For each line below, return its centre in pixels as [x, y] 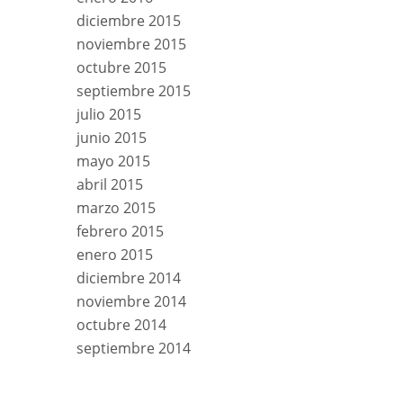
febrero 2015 [120, 231]
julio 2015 [109, 114]
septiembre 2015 [134, 90]
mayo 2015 [113, 161]
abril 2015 [110, 184]
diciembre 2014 [129, 278]
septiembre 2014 [134, 348]
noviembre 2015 [131, 44]
